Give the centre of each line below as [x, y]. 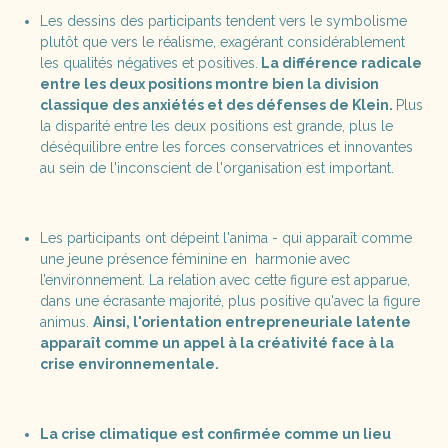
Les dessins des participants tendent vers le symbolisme [223, 21]
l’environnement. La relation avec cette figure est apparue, [224, 280]
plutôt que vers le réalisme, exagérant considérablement [222, 42]
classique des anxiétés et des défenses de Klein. [217, 105]
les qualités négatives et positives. [148, 63]
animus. [66, 322]
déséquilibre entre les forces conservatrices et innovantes [226, 147]
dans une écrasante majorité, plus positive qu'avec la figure [229, 301]
